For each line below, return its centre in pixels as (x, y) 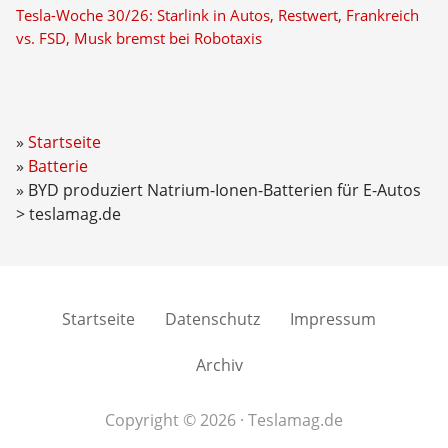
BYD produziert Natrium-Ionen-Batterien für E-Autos (224, 190)
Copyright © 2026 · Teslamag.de (224, 420)
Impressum (333, 319)
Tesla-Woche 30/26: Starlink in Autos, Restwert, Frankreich (217, 15)
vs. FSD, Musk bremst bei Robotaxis (138, 38)
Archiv (219, 365)
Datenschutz (212, 319)
